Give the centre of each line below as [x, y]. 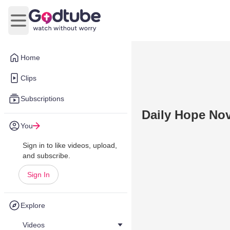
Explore [33, 205]
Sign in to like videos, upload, [70, 145]
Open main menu [49, 26]
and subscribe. [46, 156]
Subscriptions [42, 99]
